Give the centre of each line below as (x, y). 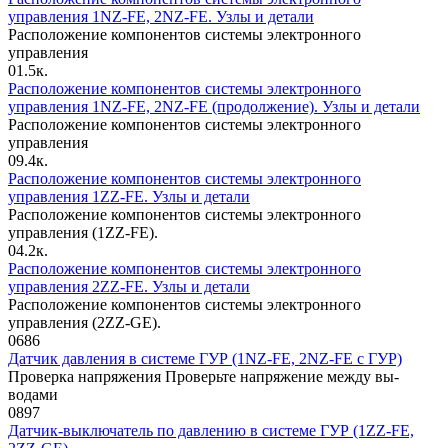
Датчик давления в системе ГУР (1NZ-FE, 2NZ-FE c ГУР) (205, 359)
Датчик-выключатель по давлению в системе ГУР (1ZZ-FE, (211, 431)
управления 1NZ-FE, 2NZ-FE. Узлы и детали (161, 17)
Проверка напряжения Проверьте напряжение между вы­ (203, 377)
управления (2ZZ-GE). (84, 323)
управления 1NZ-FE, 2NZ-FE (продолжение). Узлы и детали (214, 107)
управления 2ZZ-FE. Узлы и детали (129, 287)
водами (33, 395)
